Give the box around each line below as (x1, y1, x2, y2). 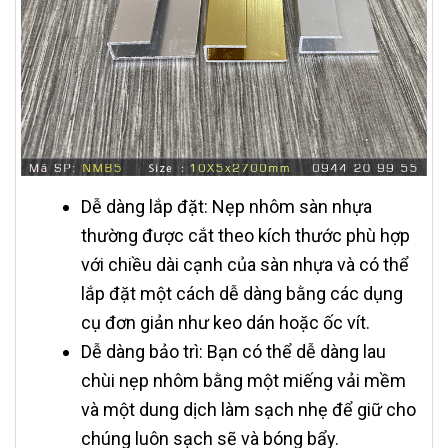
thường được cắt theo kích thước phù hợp (81, 224, 410, 246)
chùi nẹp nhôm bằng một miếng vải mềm (81, 369, 406, 391)
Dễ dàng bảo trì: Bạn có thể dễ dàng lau (81, 340, 386, 362)
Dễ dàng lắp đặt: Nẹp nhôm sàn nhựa (81, 195, 372, 217)
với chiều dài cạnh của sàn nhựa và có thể (81, 253, 409, 275)
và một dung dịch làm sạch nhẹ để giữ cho (81, 398, 416, 420)
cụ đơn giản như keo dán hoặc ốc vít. (81, 311, 370, 333)
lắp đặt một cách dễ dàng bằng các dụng (81, 282, 403, 304)
